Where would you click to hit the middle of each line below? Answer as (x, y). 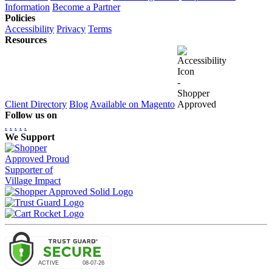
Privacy (71, 29)
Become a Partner (86, 7)
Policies (20, 18)
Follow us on (31, 115)
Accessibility (29, 29)
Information (27, 7)
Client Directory (36, 104)
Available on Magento (132, 104)
